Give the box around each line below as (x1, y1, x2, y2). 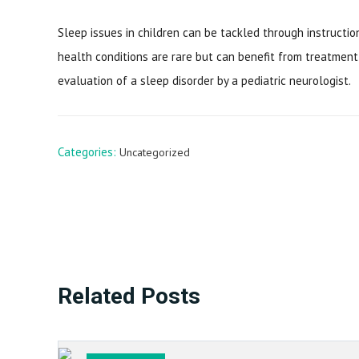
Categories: (58, 143, 119, 159)
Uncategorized (119, 144, 190, 159)
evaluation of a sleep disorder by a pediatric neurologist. (58, 73, 351, 88)
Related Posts (58, 282, 200, 309)
